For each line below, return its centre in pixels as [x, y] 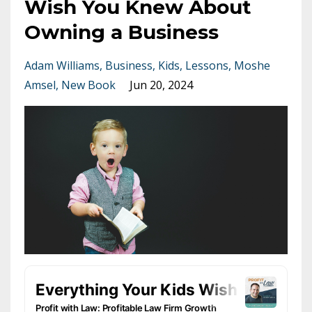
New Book [88, 85]
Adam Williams [62, 66]
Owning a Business [122, 32]
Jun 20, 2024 [161, 85]
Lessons [207, 66]
